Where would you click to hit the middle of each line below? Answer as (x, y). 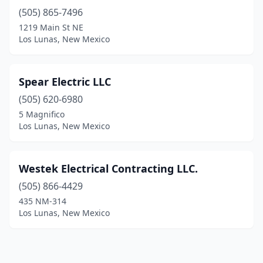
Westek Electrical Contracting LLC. (108, 168)
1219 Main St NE (51, 27)
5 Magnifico (42, 114)
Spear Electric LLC (65, 82)
